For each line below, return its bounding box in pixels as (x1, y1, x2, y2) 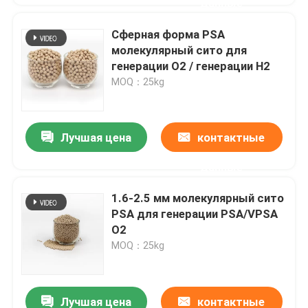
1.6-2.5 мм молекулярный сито (111, 191, 285, 206)
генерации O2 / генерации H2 (111, 58, 271, 73)
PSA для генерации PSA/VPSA (111, 207, 278, 221)
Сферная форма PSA (111, 27, 225, 41)
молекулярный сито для (111, 43, 247, 57)
